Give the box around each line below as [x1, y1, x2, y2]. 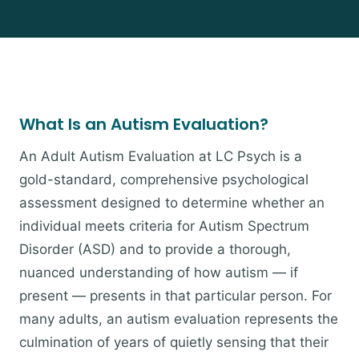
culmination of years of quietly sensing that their [19, 334, 329, 350]
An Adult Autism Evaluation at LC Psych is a [19, 148, 302, 164]
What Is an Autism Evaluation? [19, 113, 268, 135]
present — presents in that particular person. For [19, 288, 332, 304]
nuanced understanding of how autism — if [19, 264, 298, 280]
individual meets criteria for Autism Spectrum [19, 218, 309, 234]
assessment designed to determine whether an [19, 195, 325, 211]
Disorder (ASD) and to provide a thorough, [19, 241, 291, 257]
